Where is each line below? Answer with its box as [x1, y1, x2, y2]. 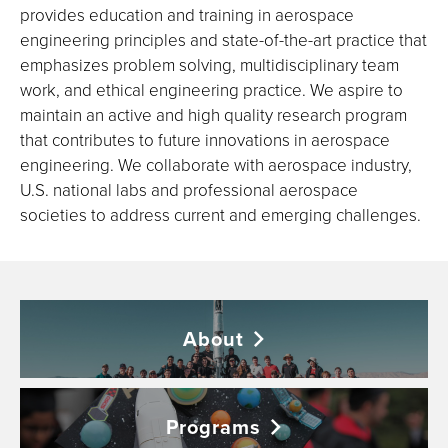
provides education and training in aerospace [20, 3, 354, 26]
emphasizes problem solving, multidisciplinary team [20, 53, 399, 76]
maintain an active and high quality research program [20, 103, 407, 126]
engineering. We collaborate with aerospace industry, [20, 153, 412, 176]
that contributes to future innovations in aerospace [20, 128, 390, 151]
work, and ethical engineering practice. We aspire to [20, 78, 403, 101]
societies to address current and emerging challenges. [20, 203, 421, 226]
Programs [166, 412, 261, 441]
